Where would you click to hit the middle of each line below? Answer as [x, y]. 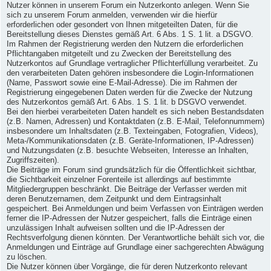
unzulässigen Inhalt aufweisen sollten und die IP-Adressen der [116, 228]
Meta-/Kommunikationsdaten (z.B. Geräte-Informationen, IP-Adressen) [130, 141]
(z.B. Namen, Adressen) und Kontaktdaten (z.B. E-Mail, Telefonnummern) [135, 122]
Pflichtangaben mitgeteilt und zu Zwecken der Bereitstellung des [119, 54]
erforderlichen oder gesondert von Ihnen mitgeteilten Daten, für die [122, 25]
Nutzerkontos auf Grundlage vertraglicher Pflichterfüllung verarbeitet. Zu [132, 64]
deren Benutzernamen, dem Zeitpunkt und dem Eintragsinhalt [114, 199]
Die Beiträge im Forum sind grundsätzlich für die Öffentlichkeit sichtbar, [132, 170]
